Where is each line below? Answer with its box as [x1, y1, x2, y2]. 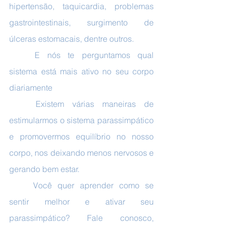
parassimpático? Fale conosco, [9, 213, 154, 223]
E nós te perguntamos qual [9, 50, 35, 60]
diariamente [9, 82, 52, 93]
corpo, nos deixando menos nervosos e [9, 148, 154, 158]
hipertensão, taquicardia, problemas [9, 1, 154, 11]
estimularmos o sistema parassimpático [9, 115, 154, 125]
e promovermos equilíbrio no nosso [9, 131, 154, 141]
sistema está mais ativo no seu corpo [9, 66, 154, 76]
